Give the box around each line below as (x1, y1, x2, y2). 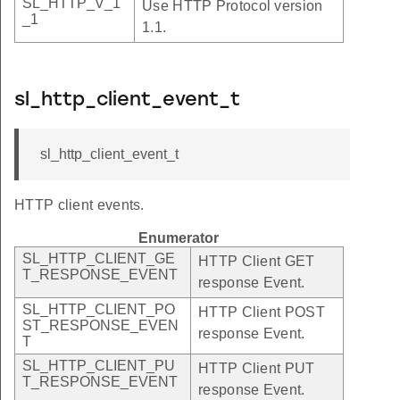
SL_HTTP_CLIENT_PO (22, 301, 175, 317)
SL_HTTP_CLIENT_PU (22, 357, 175, 373)
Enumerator (138, 229, 219, 246)
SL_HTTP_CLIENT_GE (22, 250, 175, 266)
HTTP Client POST (198, 304, 325, 320)
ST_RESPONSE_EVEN (22, 317, 179, 333)
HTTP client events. (14, 196, 145, 212)
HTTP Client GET (198, 253, 315, 269)
